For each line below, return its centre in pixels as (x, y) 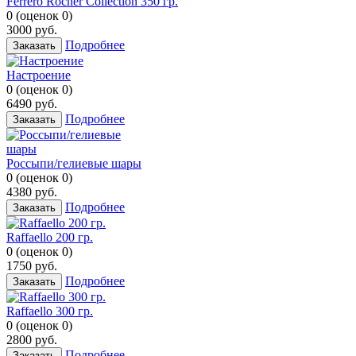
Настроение (39, 75)
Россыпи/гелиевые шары (74, 163)
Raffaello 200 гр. (50, 237)
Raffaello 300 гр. (50, 311)
